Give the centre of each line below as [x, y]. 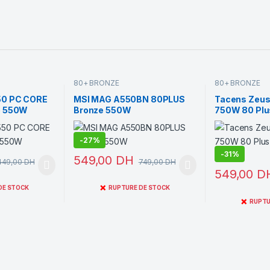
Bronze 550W [102, 110]
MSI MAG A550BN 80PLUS [129, 99]
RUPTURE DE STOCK [139, 188]
